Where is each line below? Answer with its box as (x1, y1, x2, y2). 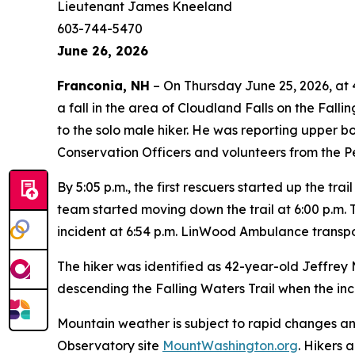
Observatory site (57, 338, 162, 353)
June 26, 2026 (57, 43, 148, 59)
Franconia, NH (57, 78, 150, 94)
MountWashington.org (162, 338, 298, 353)
